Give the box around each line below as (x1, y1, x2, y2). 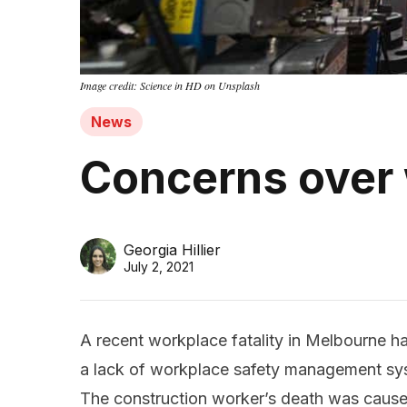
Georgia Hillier (124, 240, 221, 259)
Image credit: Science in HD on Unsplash (80, 77, 260, 93)
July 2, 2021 (124, 258, 194, 274)
